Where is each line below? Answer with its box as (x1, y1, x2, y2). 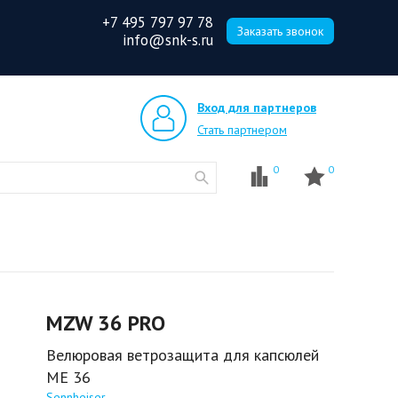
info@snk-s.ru (123, 30, 213, 50)
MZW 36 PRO (46, 309, 165, 337)
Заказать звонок (237, 23, 323, 39)
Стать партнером (197, 122, 287, 138)
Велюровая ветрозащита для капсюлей (46, 345, 319, 365)
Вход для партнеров (197, 99, 316, 115)
